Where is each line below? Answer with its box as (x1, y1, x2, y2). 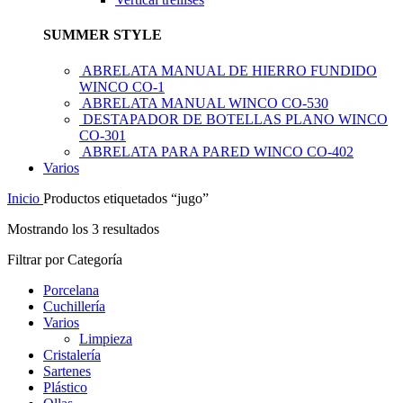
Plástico (43, 379, 87, 395)
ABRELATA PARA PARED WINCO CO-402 (82, 143, 354, 159)
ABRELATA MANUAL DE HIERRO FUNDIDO (82, 62, 377, 78)
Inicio (7, 190, 43, 206)
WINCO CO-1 (79, 78, 165, 94)
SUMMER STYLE (43, 27, 162, 43)
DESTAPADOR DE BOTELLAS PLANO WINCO (83, 111, 388, 127)
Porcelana (43, 282, 99, 298)
